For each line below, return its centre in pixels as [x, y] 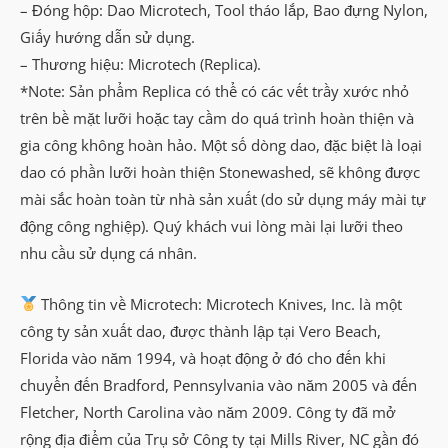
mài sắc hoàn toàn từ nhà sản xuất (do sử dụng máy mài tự [223, 199]
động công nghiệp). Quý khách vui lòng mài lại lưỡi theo [211, 226]
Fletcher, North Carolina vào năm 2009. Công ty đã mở [208, 411]
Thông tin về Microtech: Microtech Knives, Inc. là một [219, 303]
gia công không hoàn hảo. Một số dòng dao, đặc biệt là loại [221, 145]
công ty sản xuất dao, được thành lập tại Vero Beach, [200, 330]
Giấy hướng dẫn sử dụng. [107, 37]
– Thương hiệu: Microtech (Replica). [140, 64]
